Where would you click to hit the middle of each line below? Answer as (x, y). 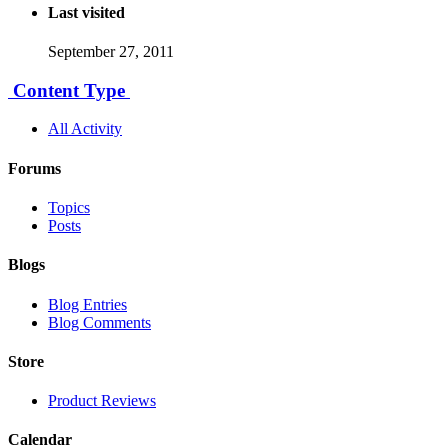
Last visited (86, 12)
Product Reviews (102, 401)
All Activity (85, 129)
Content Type (69, 90)
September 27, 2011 (111, 51)
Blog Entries (87, 304)
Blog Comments (99, 322)
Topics (69, 207)
